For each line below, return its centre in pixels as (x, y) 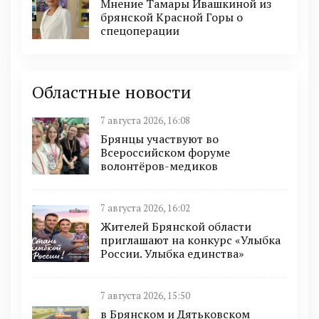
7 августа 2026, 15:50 (145, 296)
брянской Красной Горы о (172, 17)
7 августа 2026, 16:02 (145, 208)
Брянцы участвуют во (159, 139)
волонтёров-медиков (159, 166)
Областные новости (112, 92)
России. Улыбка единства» (172, 253)
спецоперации (140, 31)
